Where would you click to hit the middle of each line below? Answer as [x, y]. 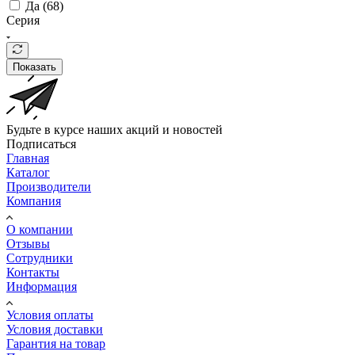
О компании [40, 229]
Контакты [33, 272]
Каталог [28, 172]
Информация [42, 286]
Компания [34, 200]
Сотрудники [40, 258]
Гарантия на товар [56, 343]
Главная [28, 158]
